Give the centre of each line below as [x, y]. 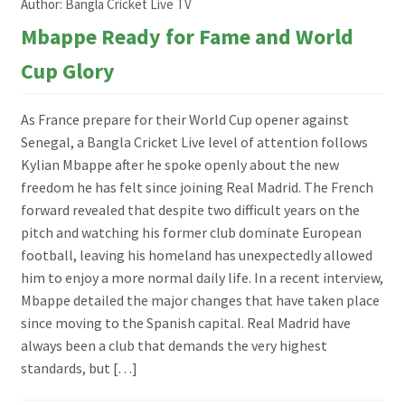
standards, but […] [79, 367]
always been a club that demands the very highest [174, 345]
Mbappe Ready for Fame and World [187, 36]
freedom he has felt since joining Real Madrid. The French [197, 187]
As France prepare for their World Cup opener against [184, 119]
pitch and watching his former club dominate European [191, 232]
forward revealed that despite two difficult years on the [190, 209]
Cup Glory [67, 71]
